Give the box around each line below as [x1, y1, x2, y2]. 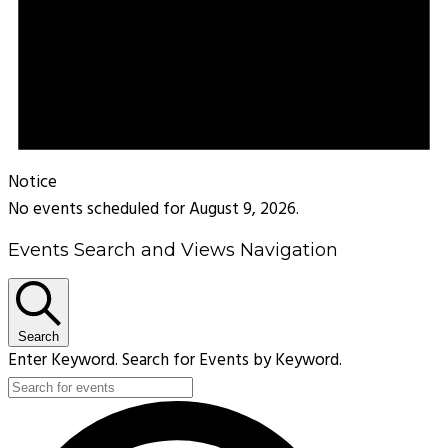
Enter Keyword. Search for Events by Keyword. [8, 347, 342, 375]
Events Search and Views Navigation [8, 239, 338, 262]
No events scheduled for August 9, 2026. [8, 196, 299, 224]
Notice [8, 169, 57, 197]
